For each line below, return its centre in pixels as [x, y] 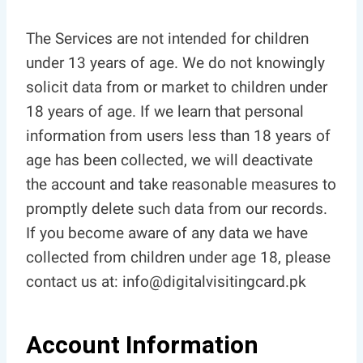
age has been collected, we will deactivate [169, 160]
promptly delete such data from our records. [177, 209]
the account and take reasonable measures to [181, 184]
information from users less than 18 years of [178, 136]
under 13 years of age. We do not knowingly [175, 63]
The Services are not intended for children [167, 38]
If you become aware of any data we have [167, 233]
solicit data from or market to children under [177, 87]
